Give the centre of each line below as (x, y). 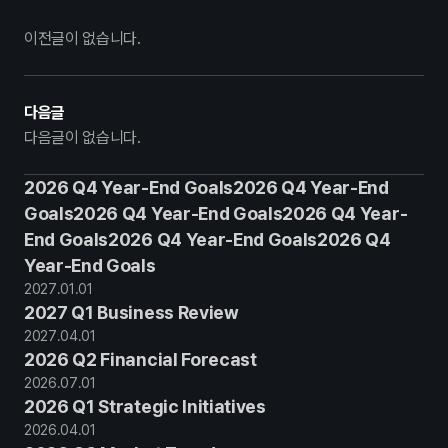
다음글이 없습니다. (82, 137)
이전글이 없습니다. (82, 38)
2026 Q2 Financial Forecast (140, 359)
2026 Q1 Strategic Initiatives (145, 406)
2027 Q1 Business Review (131, 312)
